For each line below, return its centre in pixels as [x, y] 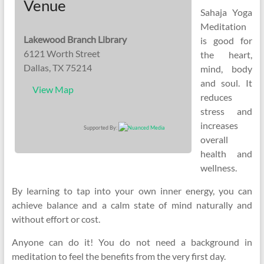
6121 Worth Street [62, 53]
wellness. [218, 168]
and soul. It [226, 83]
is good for [226, 40]
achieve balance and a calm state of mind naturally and [132, 205]
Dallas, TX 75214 [57, 67]
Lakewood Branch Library [75, 39]
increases [219, 125]
